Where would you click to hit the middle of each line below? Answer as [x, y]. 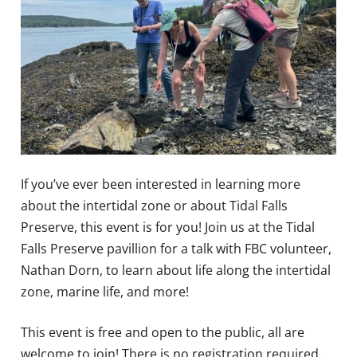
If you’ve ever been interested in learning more [161, 184]
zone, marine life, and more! [105, 291]
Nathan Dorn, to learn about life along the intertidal [176, 270]
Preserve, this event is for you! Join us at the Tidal [168, 227]
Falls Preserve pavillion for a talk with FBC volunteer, [177, 248]
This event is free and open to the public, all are [163, 332]
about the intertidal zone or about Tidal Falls [155, 205]
